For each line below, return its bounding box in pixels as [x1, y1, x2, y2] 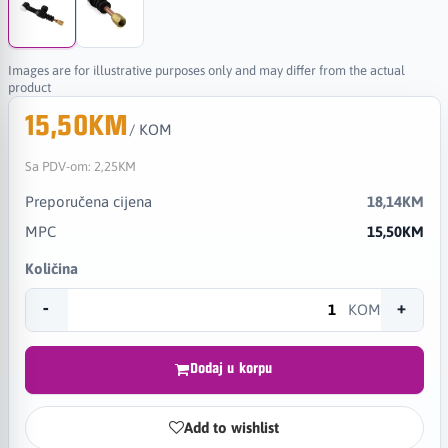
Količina [24, 259, 78, 277]
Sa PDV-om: [24, 158, 94, 174]
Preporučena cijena [24, 192, 152, 210]
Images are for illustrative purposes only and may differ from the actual [7, 62, 405, 78]
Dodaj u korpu [189, 362, 273, 377]
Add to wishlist [184, 419, 279, 436]
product [7, 79, 51, 95]
